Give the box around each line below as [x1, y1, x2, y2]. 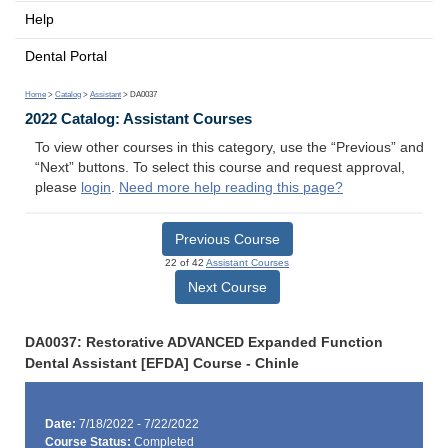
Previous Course [174, 230, 280, 247]
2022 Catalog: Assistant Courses [25, 110, 252, 128]
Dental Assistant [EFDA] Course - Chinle [25, 355, 299, 371]
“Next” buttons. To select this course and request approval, [35, 160, 405, 176]
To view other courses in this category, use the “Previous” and [35, 140, 424, 156]
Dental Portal [25, 48, 107, 64]
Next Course [187, 278, 267, 295]
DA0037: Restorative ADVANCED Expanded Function [25, 334, 383, 350]
